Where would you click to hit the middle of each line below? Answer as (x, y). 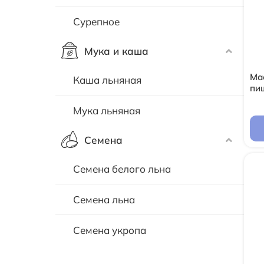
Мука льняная (107, 111)
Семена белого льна (122, 169)
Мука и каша (117, 51)
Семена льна (104, 200)
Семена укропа (110, 230)
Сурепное (97, 22)
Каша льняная (108, 80)
